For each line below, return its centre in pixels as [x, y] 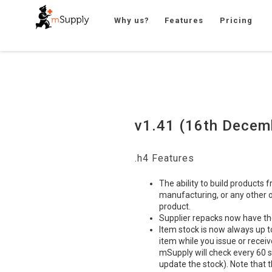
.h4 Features [165, 158]
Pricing [236, 20]
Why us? [132, 20]
